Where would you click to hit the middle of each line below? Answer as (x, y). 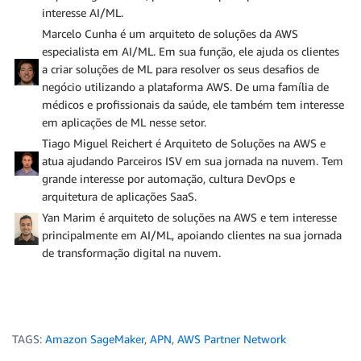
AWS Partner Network (232, 339)
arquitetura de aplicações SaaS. (119, 196)
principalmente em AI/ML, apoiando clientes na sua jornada (192, 235)
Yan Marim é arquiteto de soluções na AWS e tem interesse (189, 217)
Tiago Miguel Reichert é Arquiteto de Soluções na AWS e (184, 143)
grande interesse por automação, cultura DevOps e (168, 178)
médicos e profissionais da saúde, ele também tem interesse (193, 104)
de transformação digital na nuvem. (131, 253)
